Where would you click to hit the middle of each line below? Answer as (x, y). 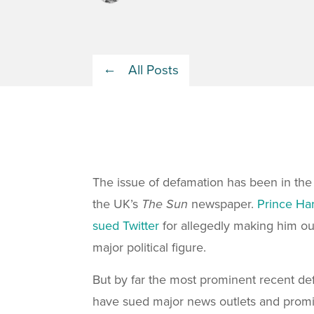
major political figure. (151, 247)
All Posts (153, 70)
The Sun (166, 204)
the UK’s (117, 204)
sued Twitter (126, 226)
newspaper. (224, 204)
